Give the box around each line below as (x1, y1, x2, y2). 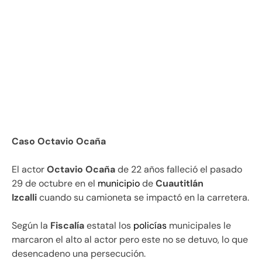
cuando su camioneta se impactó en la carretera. (37, 191, 249, 204)
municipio (98, 177, 140, 189)
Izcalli (12, 191, 37, 204)
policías (133, 219, 167, 232)
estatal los (84, 219, 133, 232)
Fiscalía (50, 219, 84, 232)
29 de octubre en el (12, 177, 98, 189)
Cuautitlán (156, 177, 204, 189)
